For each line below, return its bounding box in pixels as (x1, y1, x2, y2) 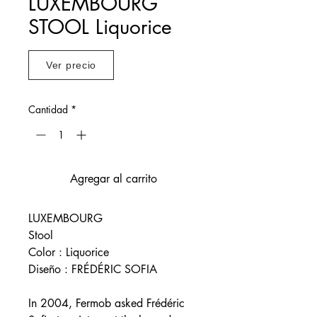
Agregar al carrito (69, 171, 157, 186)
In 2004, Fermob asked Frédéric (28, 295, 185, 311)
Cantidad (28, 102, 68, 116)
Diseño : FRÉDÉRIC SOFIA (28, 261, 157, 277)
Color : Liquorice (28, 244, 109, 260)
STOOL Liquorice (28, 13, 172, 40)
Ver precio (46, 59, 96, 71)
